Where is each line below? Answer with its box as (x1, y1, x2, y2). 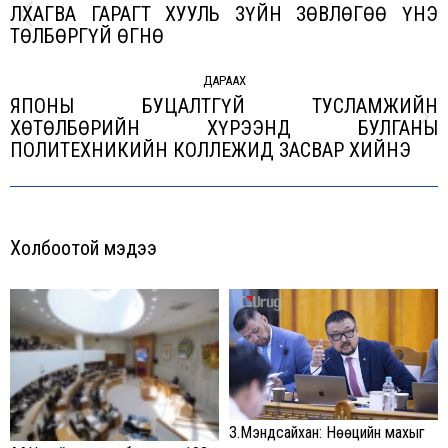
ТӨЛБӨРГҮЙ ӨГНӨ (10, 24, 164, 48)
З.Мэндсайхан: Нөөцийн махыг (229, 422, 425, 442)
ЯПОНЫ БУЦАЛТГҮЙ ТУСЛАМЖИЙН (10, 94, 438, 118)
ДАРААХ (202, 73, 246, 88)
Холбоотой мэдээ (10, 236, 157, 260)
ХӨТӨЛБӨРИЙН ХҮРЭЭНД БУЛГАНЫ (10, 116, 438, 140)
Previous (223, 16, 279, 35)
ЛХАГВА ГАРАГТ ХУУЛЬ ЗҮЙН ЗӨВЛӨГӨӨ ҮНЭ (10, 2, 438, 26)
